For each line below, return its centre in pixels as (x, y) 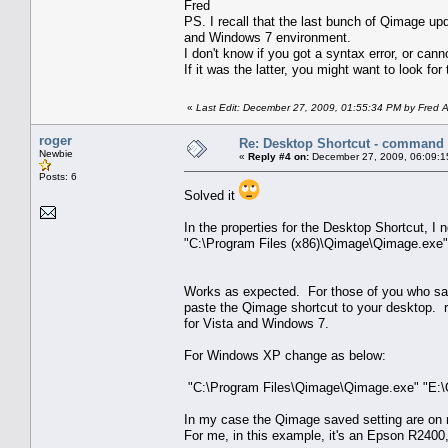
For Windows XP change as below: (285, 355)
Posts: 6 (58, 176)
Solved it (211, 195)
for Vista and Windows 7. (258, 323)
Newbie (56, 153)
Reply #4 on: (278, 156)
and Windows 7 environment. (267, 37)
